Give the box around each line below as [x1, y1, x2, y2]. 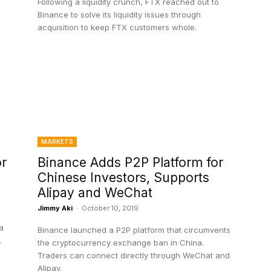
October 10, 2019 [82, 204, 139, 213]
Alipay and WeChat [38, 185, 152, 201]
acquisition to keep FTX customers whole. [38, 22, 197, 33]
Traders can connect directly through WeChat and [38, 250, 230, 261]
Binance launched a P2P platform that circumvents [38, 225, 230, 235]
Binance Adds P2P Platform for [38, 155, 223, 171]
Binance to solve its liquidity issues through [38, 10, 201, 20]
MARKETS [41, 138, 73, 146]
